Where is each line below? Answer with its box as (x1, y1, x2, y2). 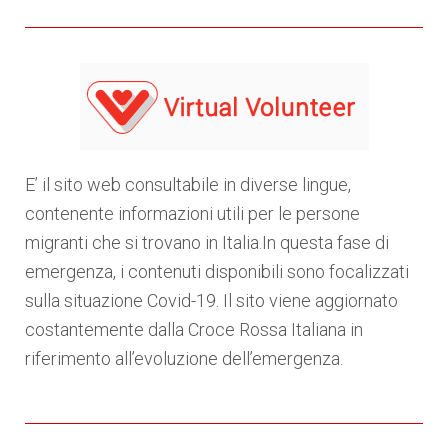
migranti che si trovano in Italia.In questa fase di (25, 232, 389, 254)
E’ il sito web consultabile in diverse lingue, (25, 174, 351, 196)
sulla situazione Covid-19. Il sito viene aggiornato (25, 290, 398, 312)
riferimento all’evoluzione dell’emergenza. (25, 348, 343, 370)
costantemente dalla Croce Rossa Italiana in (25, 319, 363, 341)
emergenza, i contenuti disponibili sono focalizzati (25, 261, 409, 283)
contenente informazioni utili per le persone (25, 203, 360, 225)
